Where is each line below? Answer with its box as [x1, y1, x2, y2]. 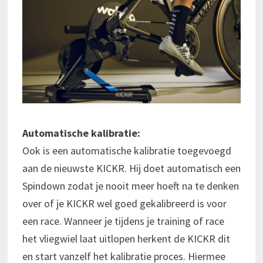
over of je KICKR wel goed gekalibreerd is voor [22, 197, 227, 211]
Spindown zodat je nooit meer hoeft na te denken [22, 179, 239, 193]
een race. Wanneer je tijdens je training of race [22, 214, 224, 228]
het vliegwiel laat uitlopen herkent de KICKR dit [22, 232, 230, 246]
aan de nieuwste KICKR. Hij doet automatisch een [22, 161, 241, 176]
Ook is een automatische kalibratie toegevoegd [22, 144, 231, 158]
